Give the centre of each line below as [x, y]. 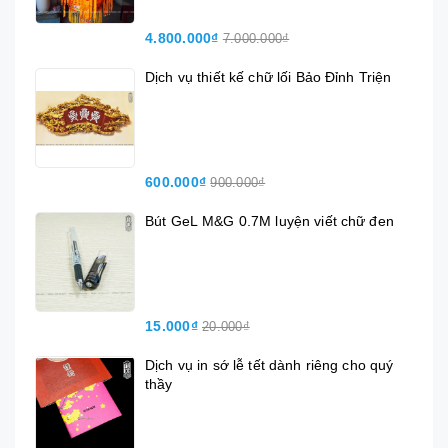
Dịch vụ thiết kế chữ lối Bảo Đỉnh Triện [268, 77]
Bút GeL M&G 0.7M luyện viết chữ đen [269, 221]
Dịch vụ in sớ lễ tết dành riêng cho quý [269, 365]
